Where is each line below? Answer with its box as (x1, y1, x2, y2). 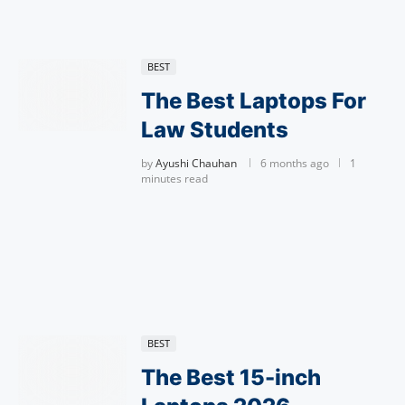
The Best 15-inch (141, 364, 321, 391)
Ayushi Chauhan (155, 155, 237, 171)
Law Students (141, 117, 288, 143)
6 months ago (260, 155, 329, 171)
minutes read (141, 171, 208, 186)
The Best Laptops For (141, 88, 366, 114)
